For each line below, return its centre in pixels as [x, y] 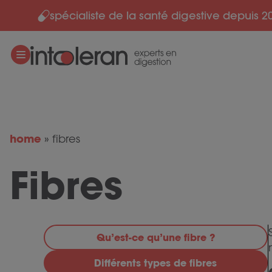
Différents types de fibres [156, 263]
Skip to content [47, 15]
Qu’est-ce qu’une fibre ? [155, 237]
